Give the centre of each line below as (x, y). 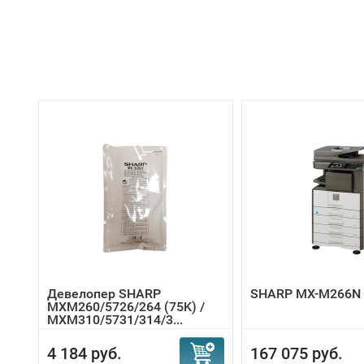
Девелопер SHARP (104, 294)
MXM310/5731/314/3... (115, 320)
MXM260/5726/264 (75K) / (126, 307)
